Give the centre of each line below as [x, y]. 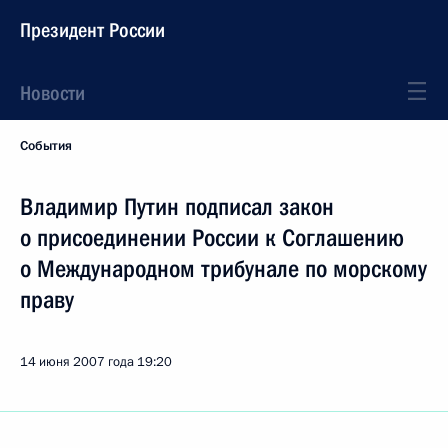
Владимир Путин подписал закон [177, 207]
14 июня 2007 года [77, 362]
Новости [52, 93]
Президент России [92, 30]
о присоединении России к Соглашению [212, 238]
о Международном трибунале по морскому [223, 269]
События [46, 146]
